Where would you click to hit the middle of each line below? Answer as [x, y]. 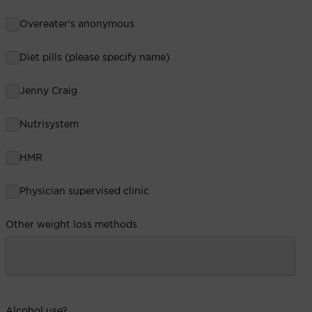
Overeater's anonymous [77, 24]
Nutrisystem [49, 124]
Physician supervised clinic [84, 191]
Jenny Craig [48, 91]
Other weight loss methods [71, 225]
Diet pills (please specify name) [95, 57]
